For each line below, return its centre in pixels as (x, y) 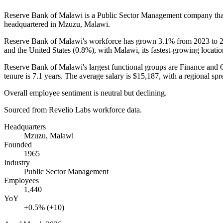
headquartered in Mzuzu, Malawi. (57, 24)
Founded (18, 144)
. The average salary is (97, 76)
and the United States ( (40, 50)
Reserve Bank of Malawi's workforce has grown (81, 41)
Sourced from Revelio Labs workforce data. (73, 110)
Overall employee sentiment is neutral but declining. (85, 93)
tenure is (18, 76)
